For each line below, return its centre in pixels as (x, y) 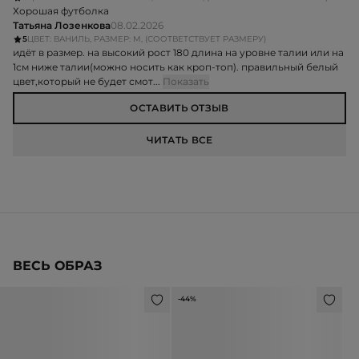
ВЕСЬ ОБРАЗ (57, 266)
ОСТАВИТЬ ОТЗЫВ (179, 108)
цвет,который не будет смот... (88, 82)
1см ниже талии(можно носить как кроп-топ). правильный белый (175, 67)
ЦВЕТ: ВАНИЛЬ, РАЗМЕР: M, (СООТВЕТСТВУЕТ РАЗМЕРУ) (147, 39)
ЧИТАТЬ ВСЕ (179, 140)
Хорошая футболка (61, 11)
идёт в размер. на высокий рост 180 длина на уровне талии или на (178, 53)
